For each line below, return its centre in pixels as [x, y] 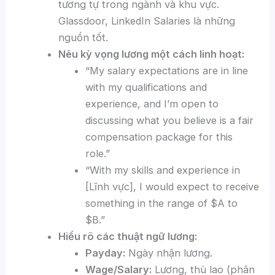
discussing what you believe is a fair [170, 121]
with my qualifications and [146, 87]
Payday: [106, 253]
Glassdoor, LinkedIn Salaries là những [146, 21]
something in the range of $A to [162, 203]
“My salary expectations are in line [167, 71]
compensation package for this [159, 137]
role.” [98, 154]
